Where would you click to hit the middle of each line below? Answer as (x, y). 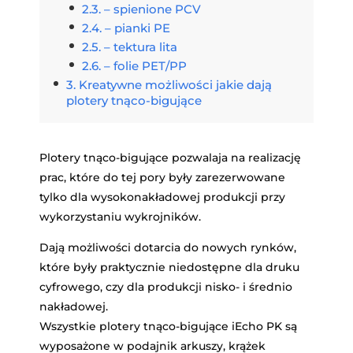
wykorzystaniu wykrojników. (120, 217)
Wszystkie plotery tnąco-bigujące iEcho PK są (168, 326)
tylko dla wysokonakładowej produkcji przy (162, 197)
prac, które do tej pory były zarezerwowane (162, 177)
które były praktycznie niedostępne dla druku (169, 267)
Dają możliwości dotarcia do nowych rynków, (168, 247)
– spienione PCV (152, 9)
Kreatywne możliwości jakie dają (175, 85)
